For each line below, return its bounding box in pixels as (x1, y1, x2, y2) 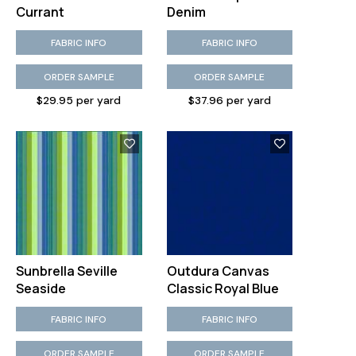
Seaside (16, 280, 66, 297)
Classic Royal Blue (166, 280, 279, 297)
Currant (16, 3, 64, 21)
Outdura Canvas (166, 262, 269, 280)
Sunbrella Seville (16, 262, 118, 280)
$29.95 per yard (37, 94, 122, 107)
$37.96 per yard (188, 94, 271, 107)
